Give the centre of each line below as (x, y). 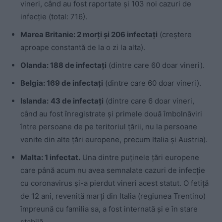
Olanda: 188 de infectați (63, 65)
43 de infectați (77, 101)
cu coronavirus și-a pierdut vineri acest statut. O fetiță (114, 183)
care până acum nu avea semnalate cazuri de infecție (113, 170)
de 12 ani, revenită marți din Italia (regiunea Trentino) (113, 196)
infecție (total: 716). (54, 17)
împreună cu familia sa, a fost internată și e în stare (109, 209)
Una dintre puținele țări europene (140, 158)
